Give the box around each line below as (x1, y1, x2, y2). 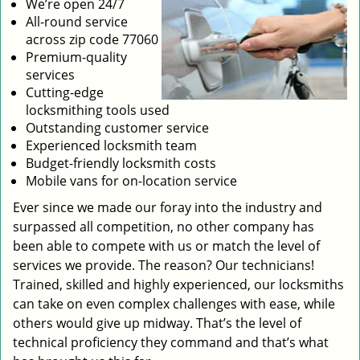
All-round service (26, 13, 128, 31)
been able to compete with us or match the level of (13, 237, 320, 255)
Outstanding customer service (26, 119, 209, 137)
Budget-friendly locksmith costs (26, 154, 216, 172)
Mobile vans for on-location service (26, 172, 237, 190)
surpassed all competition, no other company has (13, 218, 314, 235)
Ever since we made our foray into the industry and (13, 198, 322, 216)
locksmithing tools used (26, 101, 170, 119)
